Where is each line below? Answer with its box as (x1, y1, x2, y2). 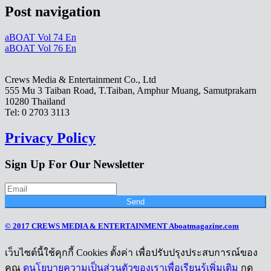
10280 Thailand (5, 96, 65, 106)
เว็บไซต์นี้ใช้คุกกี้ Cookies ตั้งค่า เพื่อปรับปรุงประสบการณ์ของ (5, 247, 258, 258)
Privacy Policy (5, 129, 96, 146)
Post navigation (5, 3, 100, 19)
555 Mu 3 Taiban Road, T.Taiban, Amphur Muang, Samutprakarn (5, 85, 256, 96)
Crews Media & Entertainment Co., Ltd (5, 74, 156, 85)
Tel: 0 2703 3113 (5, 106, 70, 117)
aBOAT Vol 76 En (5, 42, 76, 53)
